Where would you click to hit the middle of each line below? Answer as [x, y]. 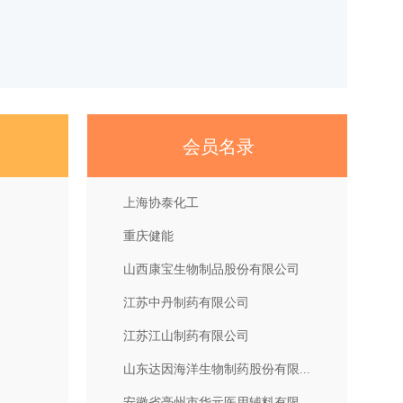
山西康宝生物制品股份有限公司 [212, 269]
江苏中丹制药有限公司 [187, 303]
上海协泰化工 [161, 203]
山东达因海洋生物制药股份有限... [217, 369]
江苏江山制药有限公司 [187, 336]
